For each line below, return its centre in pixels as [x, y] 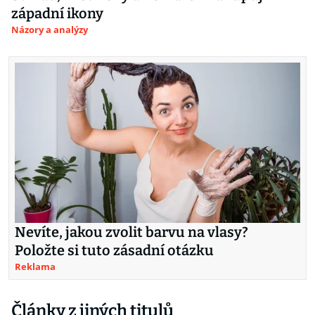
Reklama [35, 267]
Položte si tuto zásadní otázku [114, 251]
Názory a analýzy [50, 30]
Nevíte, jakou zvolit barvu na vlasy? [131, 232]
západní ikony [57, 13]
